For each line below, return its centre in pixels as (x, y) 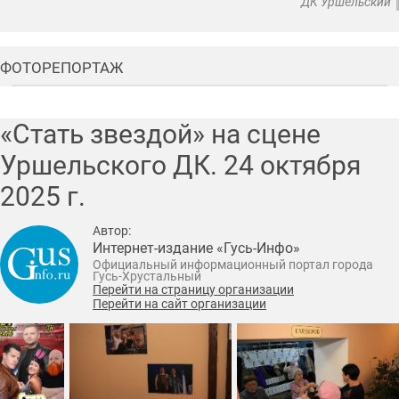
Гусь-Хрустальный (147, 276)
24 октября (292, 165)
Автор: (112, 230)
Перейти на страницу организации (193, 289)
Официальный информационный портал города (233, 265)
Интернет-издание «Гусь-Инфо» (196, 248)
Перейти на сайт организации (179, 304)
